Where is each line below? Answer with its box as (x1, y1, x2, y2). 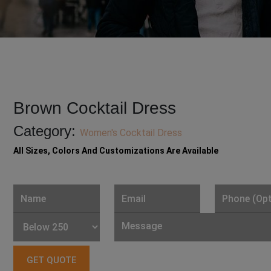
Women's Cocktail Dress (80, 127, 183, 139)
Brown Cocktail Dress (13, 99, 177, 118)
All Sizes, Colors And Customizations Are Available (13, 146, 219, 156)
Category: (13, 123, 80, 140)
